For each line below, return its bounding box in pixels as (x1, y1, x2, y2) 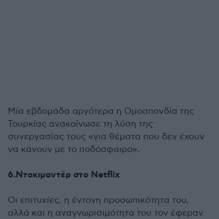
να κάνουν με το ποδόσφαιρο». (8, 144, 140, 155)
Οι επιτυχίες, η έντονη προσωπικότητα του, (8, 195, 189, 206)
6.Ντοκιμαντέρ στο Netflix (8, 169, 120, 181)
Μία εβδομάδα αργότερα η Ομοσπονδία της (8, 106, 194, 117)
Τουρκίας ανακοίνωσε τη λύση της (8, 119, 153, 130)
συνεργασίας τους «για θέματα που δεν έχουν (8, 131, 204, 142)
